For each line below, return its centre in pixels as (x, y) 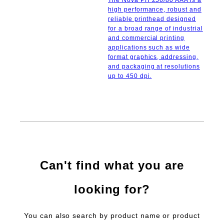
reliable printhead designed (152, 19)
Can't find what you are (112, 165)
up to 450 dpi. (130, 76)
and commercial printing (146, 38)
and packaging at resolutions (154, 67)
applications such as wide (149, 48)
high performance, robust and (155, 10)
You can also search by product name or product (112, 216)
